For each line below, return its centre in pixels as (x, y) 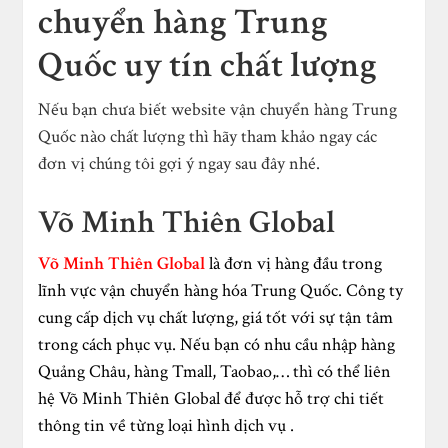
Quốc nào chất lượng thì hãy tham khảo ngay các (208, 136)
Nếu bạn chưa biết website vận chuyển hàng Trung (218, 109)
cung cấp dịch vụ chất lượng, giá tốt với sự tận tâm (216, 317)
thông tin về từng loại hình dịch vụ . (166, 425)
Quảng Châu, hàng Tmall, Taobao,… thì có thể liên (215, 371)
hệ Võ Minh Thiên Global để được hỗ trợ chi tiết (211, 398)
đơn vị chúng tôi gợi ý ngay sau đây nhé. (179, 163)
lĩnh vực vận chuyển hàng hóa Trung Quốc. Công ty (221, 290)
